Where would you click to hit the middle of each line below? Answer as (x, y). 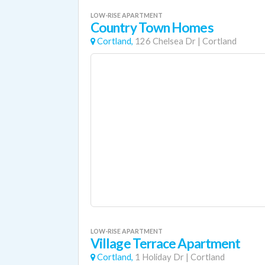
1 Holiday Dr (159, 257)
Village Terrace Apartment (166, 243)
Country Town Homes (152, 28)
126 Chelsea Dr (165, 41)
